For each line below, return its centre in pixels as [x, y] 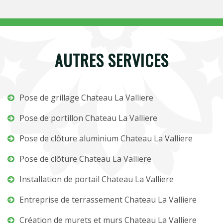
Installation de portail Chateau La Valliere [97, 179]
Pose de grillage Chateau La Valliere [86, 98]
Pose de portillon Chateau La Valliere [88, 118]
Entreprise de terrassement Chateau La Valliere [108, 200]
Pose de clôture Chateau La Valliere [85, 159]
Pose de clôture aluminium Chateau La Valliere [106, 138]
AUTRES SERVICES [111, 60]
